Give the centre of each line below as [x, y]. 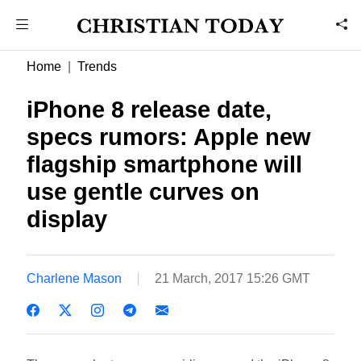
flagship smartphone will [165, 164]
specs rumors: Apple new [169, 137]
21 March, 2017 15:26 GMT [233, 278]
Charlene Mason [75, 278]
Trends [98, 66]
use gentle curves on [143, 192]
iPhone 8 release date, [149, 110]
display [67, 219]
